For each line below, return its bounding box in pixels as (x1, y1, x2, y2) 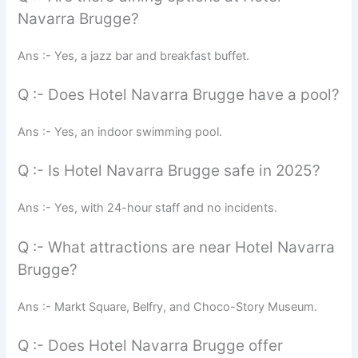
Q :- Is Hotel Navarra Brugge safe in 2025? (18, 161, 321, 181)
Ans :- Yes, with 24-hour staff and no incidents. (18, 201, 278, 216)
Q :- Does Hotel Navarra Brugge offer (18, 336, 284, 356)
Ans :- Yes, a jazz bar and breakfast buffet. (18, 48, 250, 63)
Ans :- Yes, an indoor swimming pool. (18, 125, 223, 139)
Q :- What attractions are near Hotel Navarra (18, 237, 336, 257)
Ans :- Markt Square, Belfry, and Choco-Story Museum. (18, 299, 318, 314)
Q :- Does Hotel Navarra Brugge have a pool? (18, 86, 340, 104)
